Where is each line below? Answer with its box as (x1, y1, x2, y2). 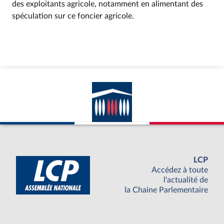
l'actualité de (163, 176, 208, 184)
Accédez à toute (151, 166, 208, 174)
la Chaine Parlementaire (124, 186, 208, 194)
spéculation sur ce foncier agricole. (12, 12, 134, 20)
